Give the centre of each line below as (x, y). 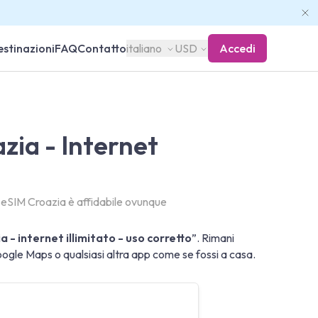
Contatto (102, 48)
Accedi (237, 48)
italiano (145, 48)
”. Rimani (213, 238)
